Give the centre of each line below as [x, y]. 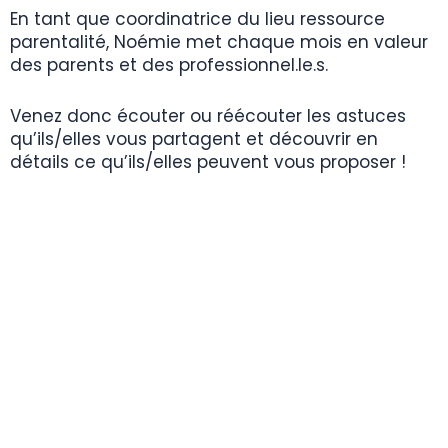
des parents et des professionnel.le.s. [169, 65]
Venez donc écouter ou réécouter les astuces [208, 115]
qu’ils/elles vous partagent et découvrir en [194, 138]
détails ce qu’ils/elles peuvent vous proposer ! [208, 161]
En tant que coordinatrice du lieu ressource [197, 19]
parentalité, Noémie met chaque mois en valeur [219, 42]
